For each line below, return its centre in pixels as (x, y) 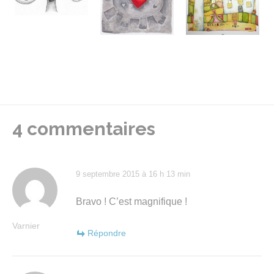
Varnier (26, 225)
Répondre (107, 233)
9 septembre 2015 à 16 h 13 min (133, 174)
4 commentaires (84, 128)
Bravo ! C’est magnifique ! (131, 201)
